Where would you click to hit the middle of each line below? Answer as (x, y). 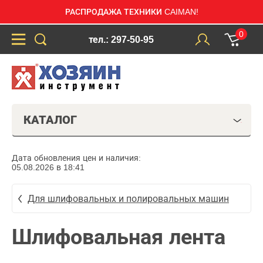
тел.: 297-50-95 (121, 39)
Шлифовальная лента (119, 237)
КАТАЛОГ (50, 120)
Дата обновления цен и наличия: (76, 158)
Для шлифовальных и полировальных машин (128, 198)
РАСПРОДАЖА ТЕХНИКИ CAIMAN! (131, 12)
